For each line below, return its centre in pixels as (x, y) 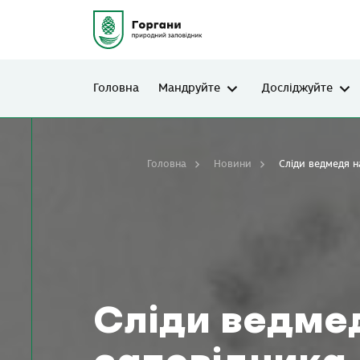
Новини (232, 164)
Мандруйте (189, 88)
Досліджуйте (297, 88)
